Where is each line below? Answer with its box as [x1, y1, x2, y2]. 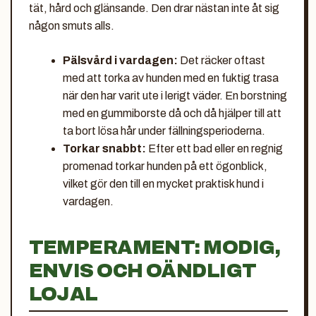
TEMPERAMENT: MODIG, [28, 236, 281, 258]
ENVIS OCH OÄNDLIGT [28, 259, 257, 281]
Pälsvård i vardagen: [62, 54, 178, 66]
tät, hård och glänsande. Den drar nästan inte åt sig [28, 1, 279, 14]
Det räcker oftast [177, 54, 265, 66]
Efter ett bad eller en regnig [145, 142, 283, 154]
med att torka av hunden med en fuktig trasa [62, 71, 279, 84]
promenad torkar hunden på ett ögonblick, [62, 159, 267, 172]
